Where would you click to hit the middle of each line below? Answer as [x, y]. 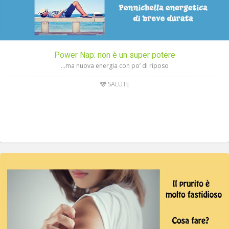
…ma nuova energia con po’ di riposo [114, 66]
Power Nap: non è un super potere [114, 55]
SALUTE [118, 84]
